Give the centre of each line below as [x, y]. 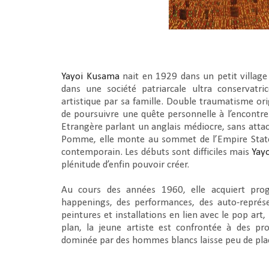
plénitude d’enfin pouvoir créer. [126, 165]
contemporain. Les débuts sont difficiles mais [157, 152]
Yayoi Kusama [90, 77]
